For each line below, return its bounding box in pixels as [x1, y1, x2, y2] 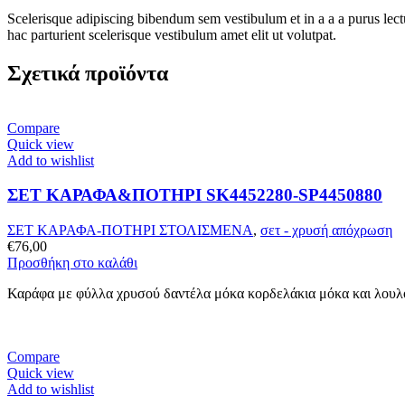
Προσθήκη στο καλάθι [7, 255, 137, 271]
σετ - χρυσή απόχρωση [260, 222, 392, 239]
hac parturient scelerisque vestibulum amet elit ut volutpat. [7, 26, 336, 42]
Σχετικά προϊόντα [7, 61, 168, 85]
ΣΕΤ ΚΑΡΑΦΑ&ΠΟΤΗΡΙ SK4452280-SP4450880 [7, 185, 382, 205]
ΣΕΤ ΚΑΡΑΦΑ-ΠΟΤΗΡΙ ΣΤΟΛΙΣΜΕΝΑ [7, 222, 253, 239]
